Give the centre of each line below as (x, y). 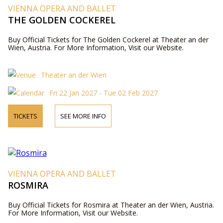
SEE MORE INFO (83, 116)
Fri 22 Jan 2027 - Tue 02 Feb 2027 (103, 93)
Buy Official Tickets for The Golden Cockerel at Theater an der (108, 40)
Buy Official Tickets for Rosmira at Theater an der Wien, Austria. (111, 205)
